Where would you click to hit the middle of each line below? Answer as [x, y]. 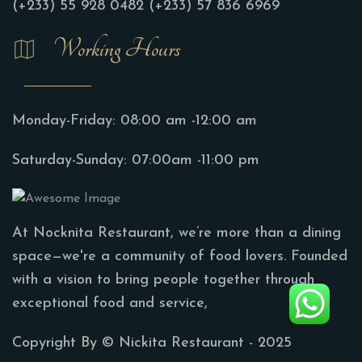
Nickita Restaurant [181, 343]
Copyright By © [65, 343]
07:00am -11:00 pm [196, 160]
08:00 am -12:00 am [189, 120]
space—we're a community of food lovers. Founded [180, 256]
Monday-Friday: [66, 120]
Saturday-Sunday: [72, 160]
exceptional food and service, [110, 303]
